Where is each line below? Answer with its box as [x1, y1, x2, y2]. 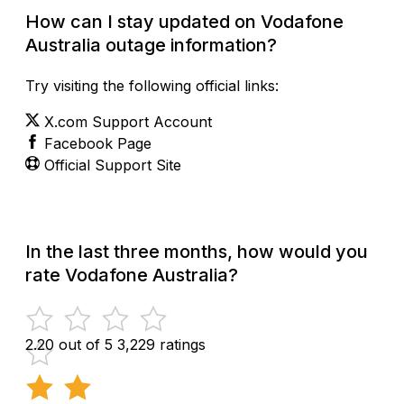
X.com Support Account [44, 112, 212, 131]
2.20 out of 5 [25, 335, 113, 353]
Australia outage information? [25, 33, 277, 56]
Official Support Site [44, 155, 181, 174]
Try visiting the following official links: [25, 76, 279, 95]
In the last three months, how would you [25, 240, 368, 262]
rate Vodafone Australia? [25, 263, 238, 286]
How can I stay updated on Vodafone [25, 10, 344, 32]
